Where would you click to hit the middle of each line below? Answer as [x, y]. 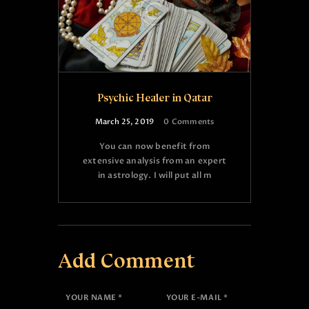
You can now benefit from [154, 147]
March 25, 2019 [124, 122]
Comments [193, 122]
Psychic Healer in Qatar [154, 98]
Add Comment [127, 261]
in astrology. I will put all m [154, 176]
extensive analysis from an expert [154, 161]
